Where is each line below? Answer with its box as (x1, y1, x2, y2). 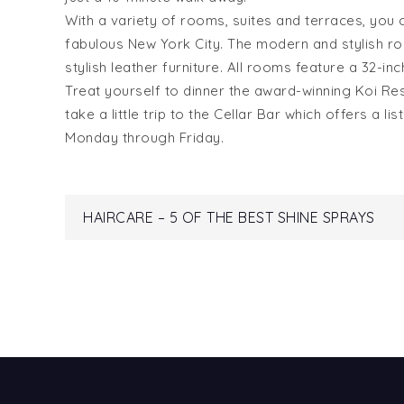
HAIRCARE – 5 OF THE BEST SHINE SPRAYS (83, 207, 375, 226)
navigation (82, 249, 320, 301)
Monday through (65, 128, 179, 146)
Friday (179, 128, 221, 146)
